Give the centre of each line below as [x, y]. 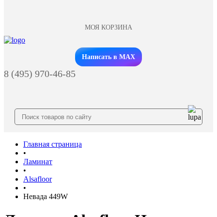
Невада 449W [46, 196]
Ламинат [38, 162]
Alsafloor [38, 179]
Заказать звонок [108, 50]
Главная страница [53, 144]
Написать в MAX [108, 57]
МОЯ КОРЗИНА [108, 27]
